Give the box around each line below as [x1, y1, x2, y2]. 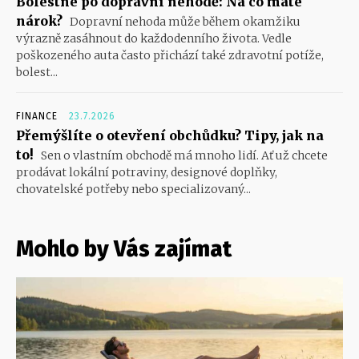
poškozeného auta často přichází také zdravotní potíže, [16, 47, 324, 63]
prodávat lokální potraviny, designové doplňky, [16, 164, 277, 179]
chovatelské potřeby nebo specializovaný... [16, 181, 251, 196]
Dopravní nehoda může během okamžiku [67, 14, 301, 29]
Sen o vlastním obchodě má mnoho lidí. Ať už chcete [38, 147, 328, 163]
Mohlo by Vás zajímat [16, 235, 232, 262]
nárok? [16, 12, 63, 29]
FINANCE [16, 110, 58, 122]
